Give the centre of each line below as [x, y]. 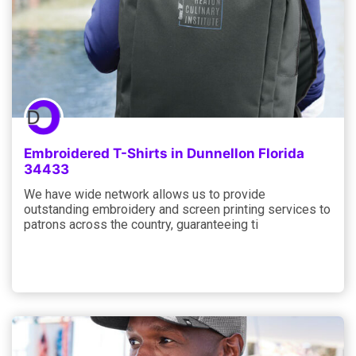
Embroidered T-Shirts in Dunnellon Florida [164, 153]
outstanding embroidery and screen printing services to [177, 209]
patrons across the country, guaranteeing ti [141, 224]
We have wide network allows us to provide [145, 194]
